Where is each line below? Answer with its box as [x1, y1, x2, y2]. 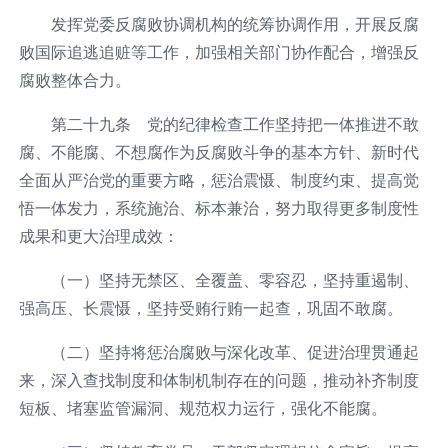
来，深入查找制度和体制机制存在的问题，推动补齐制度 [18, 369, 419, 390]
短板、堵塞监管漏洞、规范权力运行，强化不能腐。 [18, 397, 387, 418]
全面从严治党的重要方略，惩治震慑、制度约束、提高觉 [18, 169, 419, 190]
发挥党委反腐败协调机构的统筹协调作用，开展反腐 [50, 13, 419, 34]
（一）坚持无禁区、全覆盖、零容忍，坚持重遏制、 [50, 269, 419, 290]
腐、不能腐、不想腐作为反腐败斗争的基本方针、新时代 [18, 141, 419, 162]
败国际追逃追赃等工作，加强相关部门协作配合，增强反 [18, 41, 419, 62]
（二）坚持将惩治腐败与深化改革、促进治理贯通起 [50, 341, 419, 362]
